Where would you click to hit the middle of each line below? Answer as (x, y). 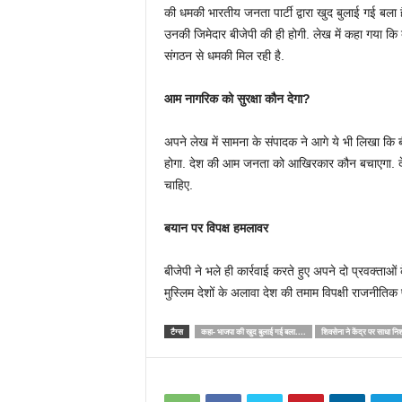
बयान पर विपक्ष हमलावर (216, 227)
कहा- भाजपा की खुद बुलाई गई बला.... (253, 331)
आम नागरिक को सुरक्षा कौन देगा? (237, 98)
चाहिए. (178, 184)
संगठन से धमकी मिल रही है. (224, 55)
